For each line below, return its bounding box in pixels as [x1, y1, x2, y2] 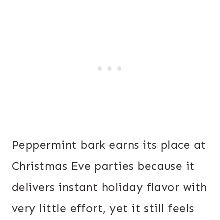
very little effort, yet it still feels [12, 201, 194, 216]
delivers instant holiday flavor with [12, 180, 207, 194]
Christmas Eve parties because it [12, 159, 195, 173]
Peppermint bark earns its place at [12, 138, 206, 152]
